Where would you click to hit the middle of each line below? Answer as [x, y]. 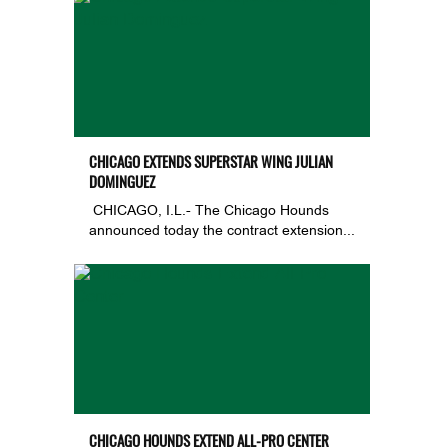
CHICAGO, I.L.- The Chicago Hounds [209, 212]
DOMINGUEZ [122, 182]
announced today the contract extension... [222, 232]
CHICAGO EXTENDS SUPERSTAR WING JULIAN [211, 162]
